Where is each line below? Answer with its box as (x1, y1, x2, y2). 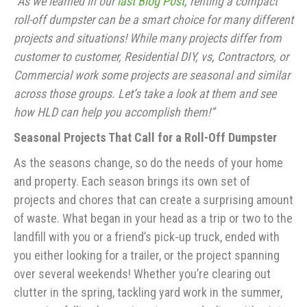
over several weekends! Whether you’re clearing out (14, 267, 271, 282)
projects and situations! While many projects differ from (14, 31, 282, 46)
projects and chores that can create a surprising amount (14, 193, 293, 208)
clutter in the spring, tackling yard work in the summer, (14, 285, 282, 300)
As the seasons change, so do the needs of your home (14, 156, 283, 171)
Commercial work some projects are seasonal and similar (14, 68, 290, 83)
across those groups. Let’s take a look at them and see (14, 86, 276, 101)
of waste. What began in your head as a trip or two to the (14, 211, 293, 226)
